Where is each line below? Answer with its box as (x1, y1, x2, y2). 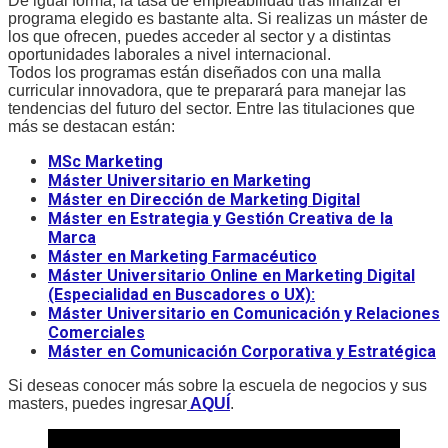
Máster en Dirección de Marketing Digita (48, 190, 356, 210)
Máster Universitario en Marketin (48, 171, 301, 191)
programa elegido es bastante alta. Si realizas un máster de (8, 10, 428, 28)
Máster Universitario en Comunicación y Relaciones (48, 304, 440, 324)
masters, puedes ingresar (8, 395, 187, 413)
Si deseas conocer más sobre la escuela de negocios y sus (8, 377, 427, 395)
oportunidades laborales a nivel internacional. (8, 46, 331, 64)
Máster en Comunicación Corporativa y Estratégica (48, 342, 436, 362)
